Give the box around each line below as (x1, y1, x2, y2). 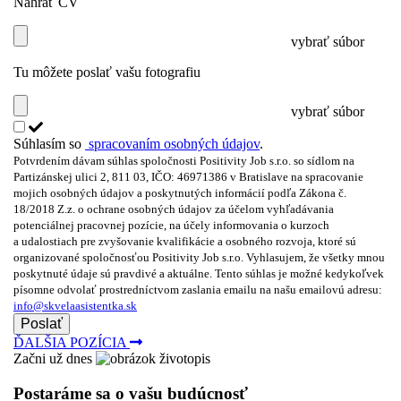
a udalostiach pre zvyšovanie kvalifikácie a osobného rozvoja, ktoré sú (13, 235, 356, 249)
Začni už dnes (13, 351, 92, 367)
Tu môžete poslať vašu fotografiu (13, 64, 200, 81)
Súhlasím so (13, 136, 85, 152)
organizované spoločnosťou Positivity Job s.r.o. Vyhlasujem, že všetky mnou (13, 252, 385, 265)
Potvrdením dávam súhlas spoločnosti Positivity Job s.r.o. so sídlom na (13, 155, 354, 168)
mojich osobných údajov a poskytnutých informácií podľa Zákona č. (13, 187, 346, 200)
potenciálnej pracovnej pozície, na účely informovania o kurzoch (13, 219, 329, 233)
